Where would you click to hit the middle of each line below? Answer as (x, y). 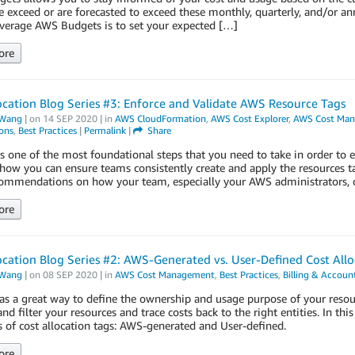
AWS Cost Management (164, 275)
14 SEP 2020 (70, 118)
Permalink (105, 130)
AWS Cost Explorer (249, 118)
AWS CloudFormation (160, 118)
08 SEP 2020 (70, 275)
